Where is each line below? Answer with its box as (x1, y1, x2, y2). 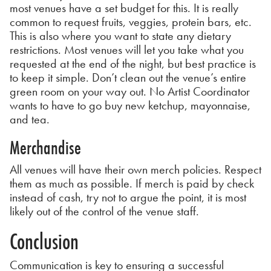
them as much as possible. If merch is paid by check (10, 175, 254, 191)
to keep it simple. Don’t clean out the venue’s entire (10, 69, 246, 85)
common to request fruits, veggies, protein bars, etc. (10, 13, 252, 30)
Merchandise (10, 134, 81, 160)
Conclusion (10, 226, 79, 256)
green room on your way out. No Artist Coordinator (10, 83, 250, 99)
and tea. (10, 111, 50, 127)
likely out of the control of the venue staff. (10, 203, 202, 219)
